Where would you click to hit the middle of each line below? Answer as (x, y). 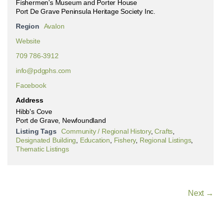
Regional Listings (165, 140)
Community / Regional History (106, 131)
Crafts (164, 131)
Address (30, 100)
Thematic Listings (42, 149)
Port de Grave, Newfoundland (61, 120)
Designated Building (46, 140)
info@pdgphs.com (43, 70)
